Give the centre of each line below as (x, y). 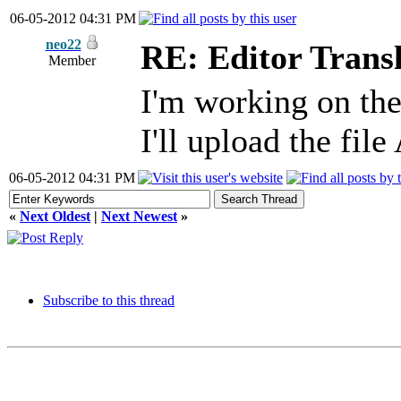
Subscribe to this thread (109, 300)
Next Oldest (55, 216)
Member (72, 60)
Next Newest (139, 216)
